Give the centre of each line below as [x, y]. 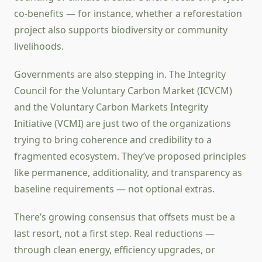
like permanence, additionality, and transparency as [128, 173]
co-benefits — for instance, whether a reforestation [128, 14]
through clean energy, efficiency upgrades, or [115, 250]
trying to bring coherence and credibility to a [113, 140]
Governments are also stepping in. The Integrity [120, 75]
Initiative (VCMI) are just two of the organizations [123, 124]
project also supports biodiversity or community [121, 30]
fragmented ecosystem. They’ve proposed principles [130, 156]
